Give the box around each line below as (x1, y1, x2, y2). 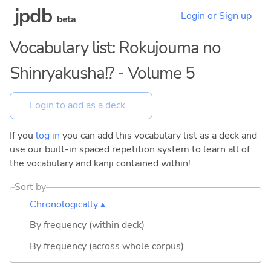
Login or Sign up (181, 9, 252, 23)
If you (10, 128, 36, 142)
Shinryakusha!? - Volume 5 (10, 61, 195, 85)
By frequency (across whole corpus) (30, 239, 184, 253)
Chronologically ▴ (30, 197, 105, 211)
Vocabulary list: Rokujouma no (10, 36, 221, 60)
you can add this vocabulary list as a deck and (60, 128, 257, 142)
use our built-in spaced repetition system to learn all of (10, 142, 250, 156)
